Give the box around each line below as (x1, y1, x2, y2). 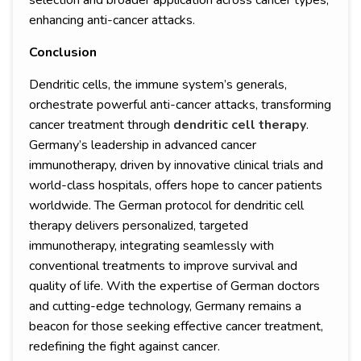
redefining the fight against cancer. (29, 338, 220, 356)
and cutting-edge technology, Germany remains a (29, 297, 301, 316)
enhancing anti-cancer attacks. (29, 11, 195, 30)
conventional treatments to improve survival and (29, 257, 297, 276)
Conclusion (29, 44, 97, 62)
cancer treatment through (29, 116, 170, 135)
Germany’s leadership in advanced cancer (29, 136, 256, 155)
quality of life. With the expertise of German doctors (29, 277, 320, 296)
